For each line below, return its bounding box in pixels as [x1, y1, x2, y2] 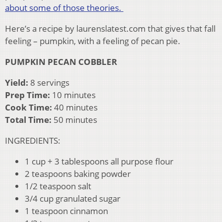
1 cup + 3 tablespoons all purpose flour [25, 155, 173, 167]
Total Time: [5, 113, 52, 125]
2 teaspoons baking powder [25, 167, 131, 179]
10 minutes [50, 89, 96, 101]
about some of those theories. [5, 1, 123, 13]
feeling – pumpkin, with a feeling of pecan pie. [5, 35, 180, 47]
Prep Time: [5, 89, 50, 101]
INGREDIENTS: [5, 134, 60, 146]
